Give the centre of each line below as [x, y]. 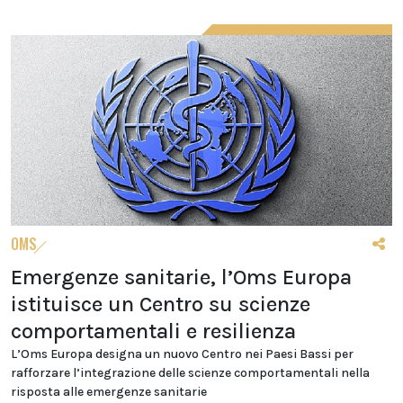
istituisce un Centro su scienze [161, 304]
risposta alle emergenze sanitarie [109, 392]
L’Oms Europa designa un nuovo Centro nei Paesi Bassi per [182, 354]
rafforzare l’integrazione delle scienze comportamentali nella [190, 373]
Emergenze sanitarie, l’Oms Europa [181, 277]
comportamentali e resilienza [153, 331]
